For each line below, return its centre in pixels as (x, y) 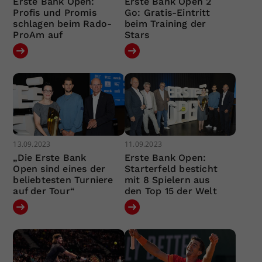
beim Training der (165, 23)
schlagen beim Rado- (63, 23)
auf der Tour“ (44, 191)
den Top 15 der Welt (170, 191)
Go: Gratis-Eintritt (167, 12)
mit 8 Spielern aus (167, 180)
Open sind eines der (59, 169)
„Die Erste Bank (50, 158)
